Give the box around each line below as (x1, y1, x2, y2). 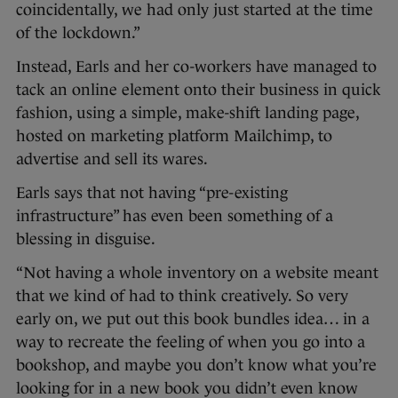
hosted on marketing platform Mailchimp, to (16, 127, 332, 146)
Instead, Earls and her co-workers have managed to (16, 58, 377, 76)
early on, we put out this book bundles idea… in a (16, 310, 370, 329)
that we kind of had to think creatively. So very (16, 287, 348, 306)
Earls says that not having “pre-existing (16, 184, 288, 203)
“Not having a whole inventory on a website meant (16, 264, 378, 283)
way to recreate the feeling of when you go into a (16, 333, 365, 352)
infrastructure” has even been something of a (16, 207, 333, 226)
